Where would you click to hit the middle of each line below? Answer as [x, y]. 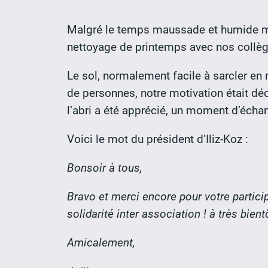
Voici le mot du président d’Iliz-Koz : [158, 139]
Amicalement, [101, 243]
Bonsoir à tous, [105, 168]
